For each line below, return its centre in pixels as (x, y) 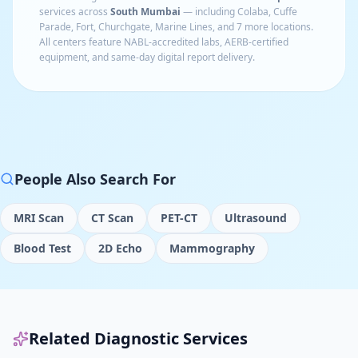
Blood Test (42, 248)
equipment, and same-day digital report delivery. (147, 57)
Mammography (212, 248)
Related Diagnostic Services (138, 338)
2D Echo (120, 248)
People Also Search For (95, 179)
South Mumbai (145, 12)
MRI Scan (39, 218)
